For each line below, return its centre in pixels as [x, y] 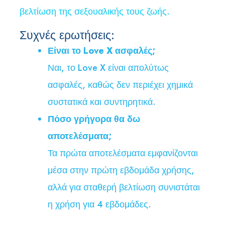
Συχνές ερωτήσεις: [67, 35]
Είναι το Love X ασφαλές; [101, 51]
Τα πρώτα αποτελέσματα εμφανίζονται [123, 153]
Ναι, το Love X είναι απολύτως [108, 68]
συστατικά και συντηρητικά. [102, 102]
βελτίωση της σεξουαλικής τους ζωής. [95, 12]
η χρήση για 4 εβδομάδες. [99, 205]
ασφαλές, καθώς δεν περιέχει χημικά [120, 85]
